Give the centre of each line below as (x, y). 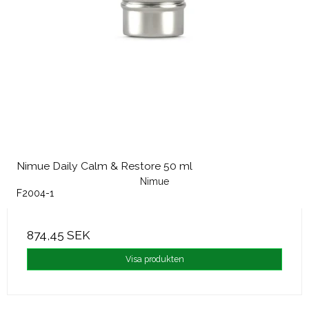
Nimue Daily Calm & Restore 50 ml (104, 166)
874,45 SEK (58, 235)
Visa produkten (154, 259)
